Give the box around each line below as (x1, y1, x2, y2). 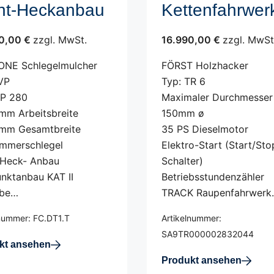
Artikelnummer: (161, 213, 221, 223)
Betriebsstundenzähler (161, 171, 264, 183)
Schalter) (161, 155, 203, 167)
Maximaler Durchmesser (161, 91, 273, 103)
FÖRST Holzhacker (161, 59, 248, 72)
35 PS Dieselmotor (161, 123, 248, 135)
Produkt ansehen (161, 255, 242, 265)
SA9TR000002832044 (161, 229, 254, 239)
